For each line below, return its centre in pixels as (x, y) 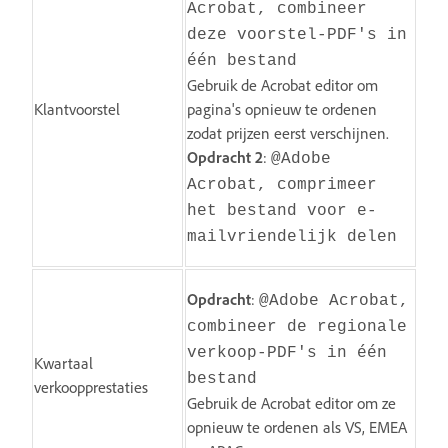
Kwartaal (63, 362)
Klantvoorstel (77, 108)
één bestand (242, 60)
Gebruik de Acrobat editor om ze (291, 402)
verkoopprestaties (91, 386)
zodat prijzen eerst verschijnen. (288, 132)
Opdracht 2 (225, 156)
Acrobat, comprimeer (282, 184)
